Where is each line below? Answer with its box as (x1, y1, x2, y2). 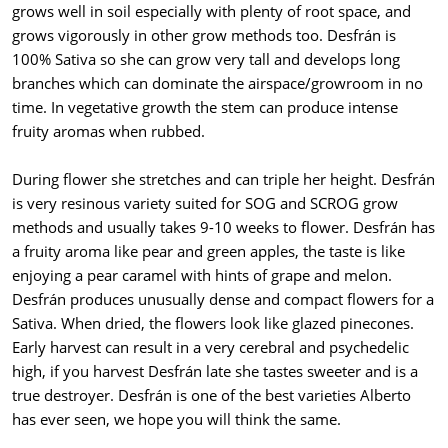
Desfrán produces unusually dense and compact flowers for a (12, 289, 434, 310)
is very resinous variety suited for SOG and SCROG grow (12, 193, 398, 214)
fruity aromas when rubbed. (12, 121, 205, 142)
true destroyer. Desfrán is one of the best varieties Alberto (12, 385, 411, 406)
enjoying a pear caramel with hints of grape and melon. (12, 265, 392, 286)
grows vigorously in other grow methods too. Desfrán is (12, 25, 396, 46)
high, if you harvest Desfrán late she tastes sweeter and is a (12, 361, 418, 382)
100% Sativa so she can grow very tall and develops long (12, 49, 400, 70)
